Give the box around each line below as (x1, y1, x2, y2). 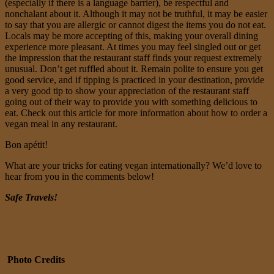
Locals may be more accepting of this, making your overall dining (5, 30, 258, 41)
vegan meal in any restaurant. (5, 118, 117, 129)
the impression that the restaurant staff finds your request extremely (5, 52, 262, 63)
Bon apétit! (5, 139, 48, 150)
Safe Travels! (5, 191, 57, 202)
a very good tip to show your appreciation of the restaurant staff (5, 85, 249, 96)
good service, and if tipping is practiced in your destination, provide (5, 74, 264, 85)
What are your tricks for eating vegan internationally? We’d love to (5, 160, 262, 171)
